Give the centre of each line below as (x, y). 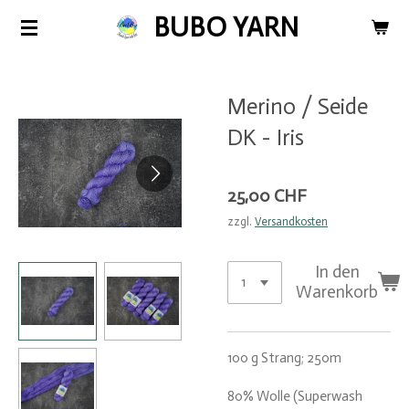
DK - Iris (266, 137)
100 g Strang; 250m (284, 357)
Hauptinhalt (45, 45)
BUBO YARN (225, 27)
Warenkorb (337, 292)
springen (37, 70)
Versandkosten (291, 221)
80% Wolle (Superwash (295, 396)
